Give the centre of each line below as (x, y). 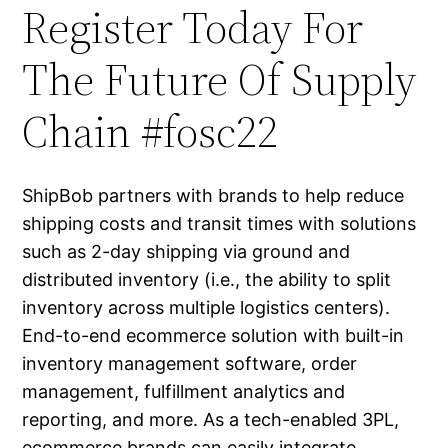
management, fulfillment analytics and (184, 392)
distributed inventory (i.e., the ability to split (207, 280)
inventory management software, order (190, 364)
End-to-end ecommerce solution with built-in (213, 336)
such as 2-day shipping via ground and (186, 252)
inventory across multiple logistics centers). (206, 308)
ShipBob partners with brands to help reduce (213, 196)
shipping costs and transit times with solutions (219, 224)
